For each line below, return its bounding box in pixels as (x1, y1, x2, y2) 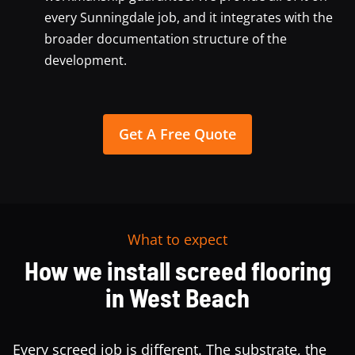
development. (44, 51, 127, 69)
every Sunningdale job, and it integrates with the (44, 8, 333, 26)
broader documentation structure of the (44, 29, 287, 48)
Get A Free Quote (119, 124, 236, 143)
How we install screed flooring (24, 254, 331, 285)
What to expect (128, 229, 227, 249)
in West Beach (105, 281, 250, 312)
